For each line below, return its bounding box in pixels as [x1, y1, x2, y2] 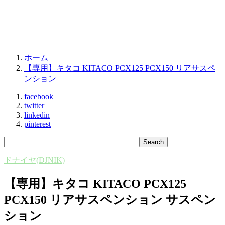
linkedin [24, 110, 50, 119]
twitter [24, 101, 44, 110]
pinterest [24, 120, 51, 128]
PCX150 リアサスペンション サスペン [4, 193, 216, 206]
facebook [24, 92, 53, 101]
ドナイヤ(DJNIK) [4, 156, 65, 164]
